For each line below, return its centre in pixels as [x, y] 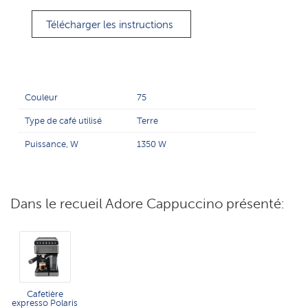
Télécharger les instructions [109, 25]
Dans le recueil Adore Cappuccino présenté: [147, 203]
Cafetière [45, 294]
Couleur [42, 97]
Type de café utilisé [64, 121]
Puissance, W [52, 144]
